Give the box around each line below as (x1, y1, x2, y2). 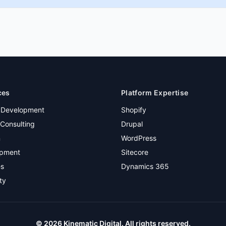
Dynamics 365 (121, 162, 169, 171)
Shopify (121, 105, 146, 114)
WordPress (121, 134, 156, 142)
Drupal (121, 120, 143, 128)
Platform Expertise (121, 88, 189, 97)
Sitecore (121, 148, 148, 156)
